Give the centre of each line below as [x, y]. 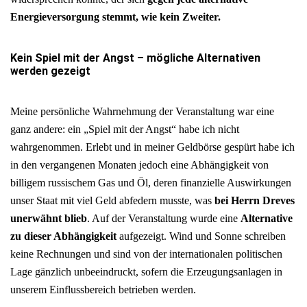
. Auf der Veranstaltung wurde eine [164, 219]
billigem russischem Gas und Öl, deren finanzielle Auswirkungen [151, 183]
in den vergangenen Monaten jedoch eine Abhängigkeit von [139, 165]
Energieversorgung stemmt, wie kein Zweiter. [115, 16]
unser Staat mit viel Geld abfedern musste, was [112, 201]
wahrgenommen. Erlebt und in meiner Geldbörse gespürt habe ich [152, 147]
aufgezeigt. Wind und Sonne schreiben [201, 236]
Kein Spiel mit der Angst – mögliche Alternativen [135, 58]
